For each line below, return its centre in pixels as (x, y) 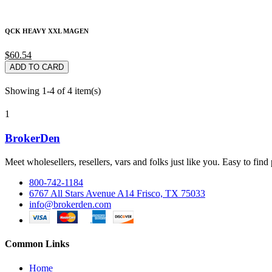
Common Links (37, 244)
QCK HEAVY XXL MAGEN (47, 31)
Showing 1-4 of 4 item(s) (53, 91)
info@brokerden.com (70, 205)
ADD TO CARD (37, 67)
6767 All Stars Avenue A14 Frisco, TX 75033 (117, 194)
